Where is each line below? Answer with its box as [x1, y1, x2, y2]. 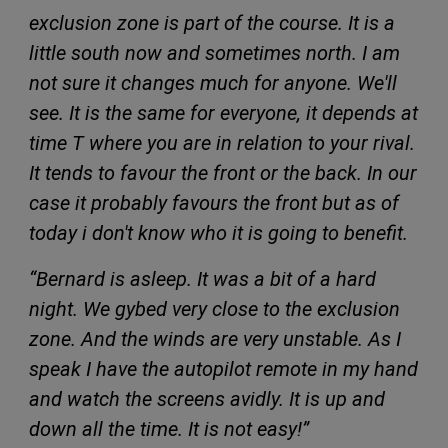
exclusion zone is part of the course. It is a [29, 10, 395, 35]
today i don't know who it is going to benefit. [29, 220, 408, 245]
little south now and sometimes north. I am [29, 40, 400, 65]
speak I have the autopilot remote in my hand [29, 356, 418, 381]
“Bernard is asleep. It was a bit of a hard [29, 266, 376, 291]
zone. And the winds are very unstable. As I [29, 326, 401, 351]
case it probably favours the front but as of [29, 190, 399, 215]
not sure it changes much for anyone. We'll [29, 70, 397, 95]
